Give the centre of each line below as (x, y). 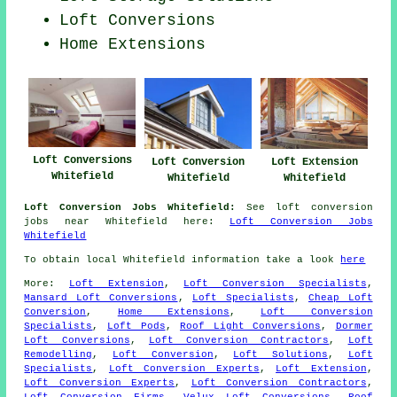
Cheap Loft (341, 297)
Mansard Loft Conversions (101, 297)
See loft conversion (304, 207)
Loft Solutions (280, 354)
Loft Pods (136, 326)
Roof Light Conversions (251, 326)
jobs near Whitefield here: (127, 221)
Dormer (354, 326)
